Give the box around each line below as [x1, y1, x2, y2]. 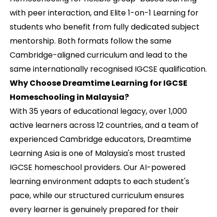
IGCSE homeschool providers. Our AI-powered [10, 162, 186, 173]
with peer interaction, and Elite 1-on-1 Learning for [10, 7, 199, 19]
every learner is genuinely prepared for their [10, 204, 179, 216]
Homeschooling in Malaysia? [10, 92, 129, 103]
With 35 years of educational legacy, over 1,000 [10, 106, 187, 117]
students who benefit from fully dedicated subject [10, 21, 200, 33]
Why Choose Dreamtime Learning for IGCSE [10, 77, 187, 89]
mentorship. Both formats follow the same [10, 35, 171, 47]
